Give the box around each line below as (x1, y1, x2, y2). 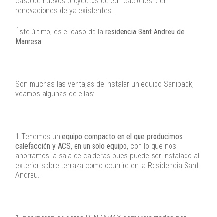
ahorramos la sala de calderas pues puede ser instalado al (15, 151, 199, 161)
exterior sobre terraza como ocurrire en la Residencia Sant (15, 161, 199, 170)
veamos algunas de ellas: (15, 89, 94, 99)
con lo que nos (128, 141, 176, 151)
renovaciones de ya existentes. (15, 6, 113, 15)
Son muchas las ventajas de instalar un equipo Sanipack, (15, 79, 194, 89)
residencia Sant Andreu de (105, 27, 185, 37)
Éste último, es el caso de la (15, 27, 105, 37)
